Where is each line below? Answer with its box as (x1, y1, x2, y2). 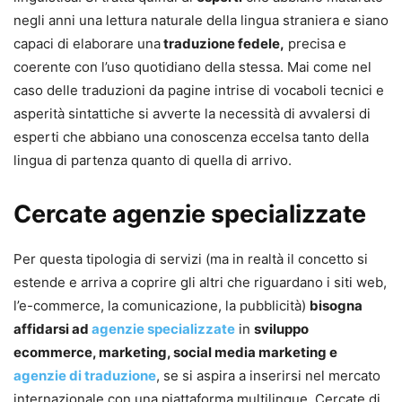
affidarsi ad (13, 320, 92, 338)
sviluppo (254, 320, 309, 338)
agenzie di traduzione (13, 367, 156, 385)
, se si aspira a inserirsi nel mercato (156, 367, 380, 385)
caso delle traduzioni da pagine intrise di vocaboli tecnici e (13, 82, 384, 100)
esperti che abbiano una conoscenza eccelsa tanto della (13, 128, 369, 146)
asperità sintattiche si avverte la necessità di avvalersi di (13, 105, 371, 123)
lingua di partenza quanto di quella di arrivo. (13, 152, 292, 170)
